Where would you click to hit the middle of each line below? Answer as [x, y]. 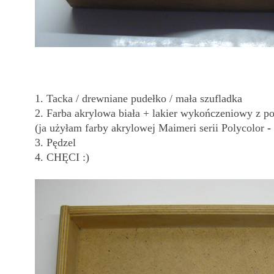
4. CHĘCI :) [64, 157]
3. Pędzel [55, 142]
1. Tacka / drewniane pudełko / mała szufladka [140, 98]
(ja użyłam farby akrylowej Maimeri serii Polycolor [150, 128]
